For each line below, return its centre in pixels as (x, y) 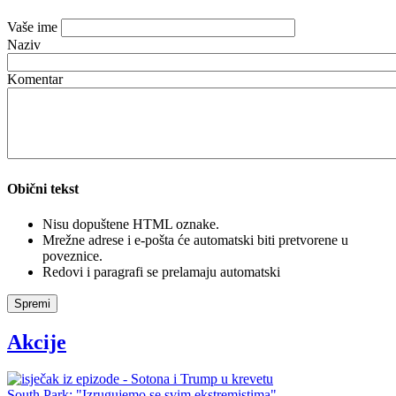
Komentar (35, 80)
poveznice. (72, 255)
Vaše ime (32, 27)
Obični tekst (43, 189)
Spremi (32, 303)
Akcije (37, 342)
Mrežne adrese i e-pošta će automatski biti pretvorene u (195, 240)
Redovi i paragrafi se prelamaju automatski (161, 271)
